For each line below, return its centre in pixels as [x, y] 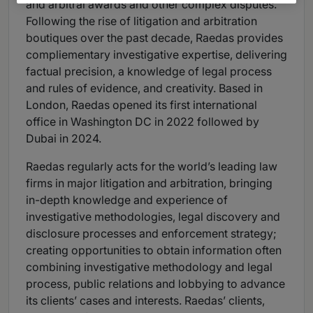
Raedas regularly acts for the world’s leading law [152, 167]
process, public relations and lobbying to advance [155, 284]
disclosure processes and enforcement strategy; [151, 234]
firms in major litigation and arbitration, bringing [149, 183]
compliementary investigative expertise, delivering [156, 55]
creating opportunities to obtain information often [154, 250]
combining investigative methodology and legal [149, 267]
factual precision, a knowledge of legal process [149, 72]
